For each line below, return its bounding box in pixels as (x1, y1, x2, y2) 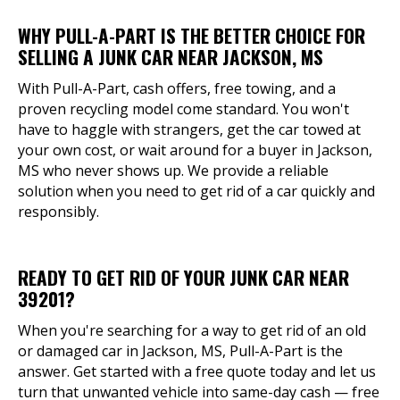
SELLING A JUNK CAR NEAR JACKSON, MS (18, 43, 323, 71)
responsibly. (18, 202, 99, 221)
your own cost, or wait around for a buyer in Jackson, (18, 140, 372, 160)
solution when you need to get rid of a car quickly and (18, 181, 375, 201)
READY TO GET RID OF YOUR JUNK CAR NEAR (18, 263, 349, 291)
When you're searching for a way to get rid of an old (18, 321, 366, 340)
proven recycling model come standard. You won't (18, 99, 349, 119)
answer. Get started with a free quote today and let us (18, 362, 376, 381)
